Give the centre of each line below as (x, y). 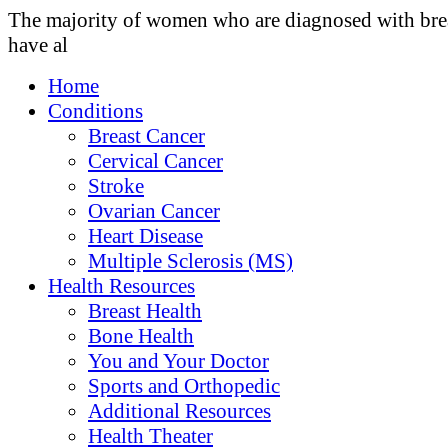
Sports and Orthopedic (184, 386)
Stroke (116, 186)
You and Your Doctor (178, 361)
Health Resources (121, 286)
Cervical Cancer (155, 161)
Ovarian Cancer (154, 211)
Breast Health (145, 311)
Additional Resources (179, 411)
